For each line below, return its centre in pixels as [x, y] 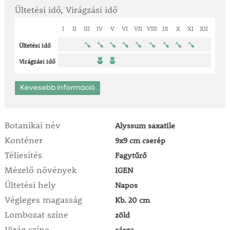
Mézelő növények [40, 170]
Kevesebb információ [57, 88]
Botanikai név [32, 126]
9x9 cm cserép [140, 140]
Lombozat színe [36, 215]
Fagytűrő [131, 155]
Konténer [23, 140]
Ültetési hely [30, 185]
